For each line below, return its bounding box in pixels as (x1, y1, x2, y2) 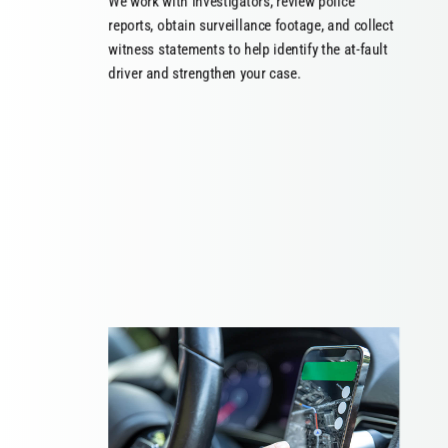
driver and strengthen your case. (108, 64, 301, 83)
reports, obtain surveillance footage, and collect (108, 16, 394, 35)
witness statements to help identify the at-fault (108, 40, 388, 59)
